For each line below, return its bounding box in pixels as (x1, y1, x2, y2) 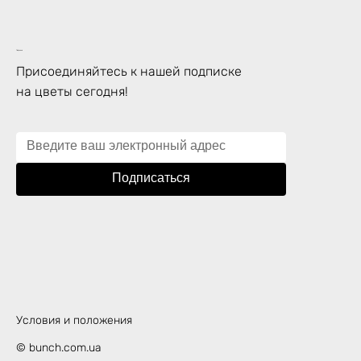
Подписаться (111, 173, 190, 186)
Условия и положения (16, 313, 132, 327)
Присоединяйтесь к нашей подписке (16, 64, 242, 80)
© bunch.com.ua (16, 340, 102, 355)
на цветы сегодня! (16, 84, 128, 100)
